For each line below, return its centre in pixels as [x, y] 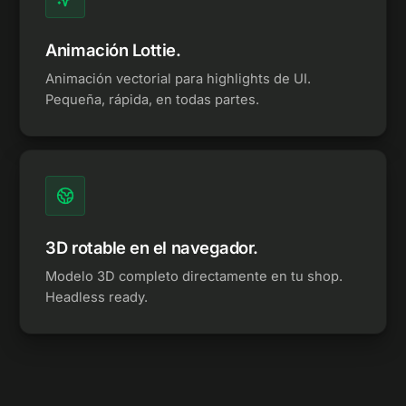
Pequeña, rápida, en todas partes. [153, 100]
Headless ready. [97, 297]
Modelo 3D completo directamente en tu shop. [194, 276]
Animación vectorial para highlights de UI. [179, 79]
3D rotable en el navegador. [152, 247]
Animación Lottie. [113, 50]
